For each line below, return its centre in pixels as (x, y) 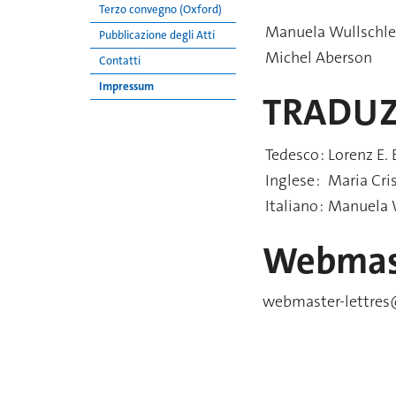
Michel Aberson (319, 57)
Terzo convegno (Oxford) (160, 9)
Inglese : (293, 181)
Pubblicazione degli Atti (157, 35)
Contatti (120, 61)
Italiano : (294, 206)
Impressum (126, 86)
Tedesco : (295, 155)
